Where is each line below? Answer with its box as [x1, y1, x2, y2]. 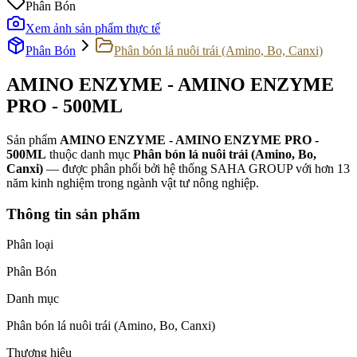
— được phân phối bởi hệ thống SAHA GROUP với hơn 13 [43, 161, 350, 175]
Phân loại [6, 237, 53, 252]
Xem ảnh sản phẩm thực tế [25, 22, 160, 35]
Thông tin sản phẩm [6, 205, 140, 222]
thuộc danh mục [46, 147, 130, 161]
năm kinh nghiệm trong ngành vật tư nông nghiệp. [6, 175, 259, 190]
